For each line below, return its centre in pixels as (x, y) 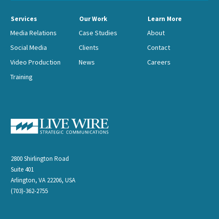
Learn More (164, 19)
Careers (159, 62)
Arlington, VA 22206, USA (43, 180)
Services (24, 19)
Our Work (93, 19)
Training (22, 77)
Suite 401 (22, 169)
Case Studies (98, 33)
